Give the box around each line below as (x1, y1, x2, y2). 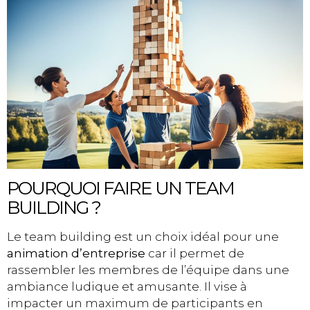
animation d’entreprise (7, 246, 145, 261)
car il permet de (145, 246, 244, 261)
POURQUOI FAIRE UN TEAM (7, 177, 234, 200)
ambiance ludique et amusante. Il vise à (7, 280, 247, 294)
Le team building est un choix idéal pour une (7, 230, 279, 244)
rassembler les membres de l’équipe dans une (7, 263, 289, 277)
